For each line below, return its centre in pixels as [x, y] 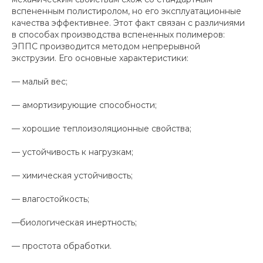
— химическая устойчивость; [72, 175]
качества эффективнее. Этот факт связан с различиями [128, 23]
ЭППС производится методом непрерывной [106, 46]
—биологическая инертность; [74, 222]
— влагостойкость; [50, 199]
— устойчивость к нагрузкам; [73, 152]
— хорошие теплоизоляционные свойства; [102, 128]
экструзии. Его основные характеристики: [100, 58]
